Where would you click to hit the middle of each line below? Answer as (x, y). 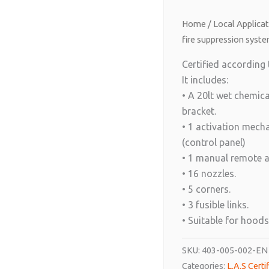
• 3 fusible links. (215, 204)
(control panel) (214, 142)
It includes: (205, 80)
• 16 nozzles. (209, 173)
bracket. (199, 111)
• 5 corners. (206, 189)
